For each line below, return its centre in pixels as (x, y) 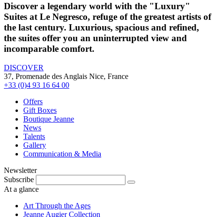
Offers (33, 101)
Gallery (35, 145)
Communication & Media (62, 154)
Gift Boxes (40, 110)
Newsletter (20, 170)
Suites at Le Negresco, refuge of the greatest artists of (108, 17)
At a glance (21, 189)
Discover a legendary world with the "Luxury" (97, 6)
